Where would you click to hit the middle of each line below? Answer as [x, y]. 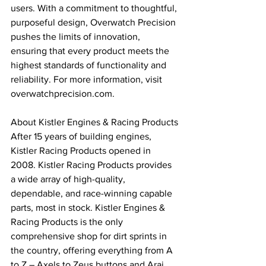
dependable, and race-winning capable [93, 194]
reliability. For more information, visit [88, 80]
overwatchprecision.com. [63, 94]
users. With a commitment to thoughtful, [95, 8]
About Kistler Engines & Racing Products [94, 122]
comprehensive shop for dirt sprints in [90, 236]
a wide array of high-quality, [69, 179]
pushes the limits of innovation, [77, 37]
